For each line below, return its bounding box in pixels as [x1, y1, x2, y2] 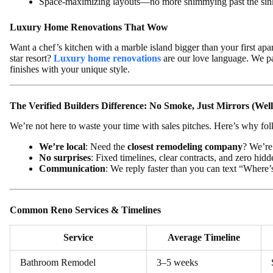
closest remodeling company [127, 141, 243, 152]
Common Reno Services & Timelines [10, 204, 161, 215]
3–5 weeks [157, 257, 198, 268]
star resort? [10, 52, 54, 63]
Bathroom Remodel [20, 257, 96, 268]
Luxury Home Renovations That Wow [10, 22, 168, 33]
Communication [39, 163, 105, 174]
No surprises [39, 152, 91, 163]
